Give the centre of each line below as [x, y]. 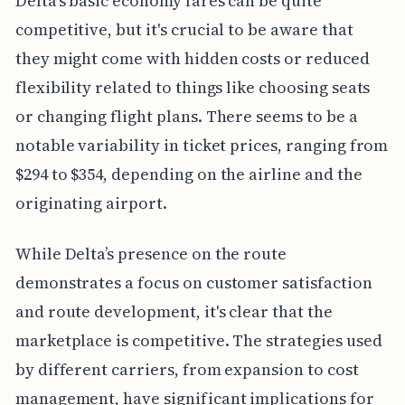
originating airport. [91, 203]
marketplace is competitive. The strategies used [198, 341]
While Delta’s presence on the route [151, 254]
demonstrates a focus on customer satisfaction [193, 283]
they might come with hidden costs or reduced [192, 59]
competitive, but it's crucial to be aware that [184, 30]
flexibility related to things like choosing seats [193, 88]
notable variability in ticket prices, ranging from [202, 146]
